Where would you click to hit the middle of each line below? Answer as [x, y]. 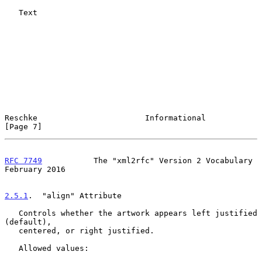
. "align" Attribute [75, 195]
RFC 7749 [23, 160]
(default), [28, 222]
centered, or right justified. [12, 230]
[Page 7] [23, 126]
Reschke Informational [105, 118]
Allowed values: [12, 248]
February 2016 [35, 169]
